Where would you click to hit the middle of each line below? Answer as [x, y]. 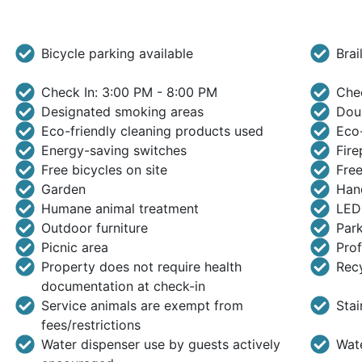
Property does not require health [141, 267]
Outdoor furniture [94, 228]
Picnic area [74, 247]
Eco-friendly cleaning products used [152, 131]
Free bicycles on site [104, 170]
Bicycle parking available [117, 53]
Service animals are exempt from [142, 305]
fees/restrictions [90, 325]
